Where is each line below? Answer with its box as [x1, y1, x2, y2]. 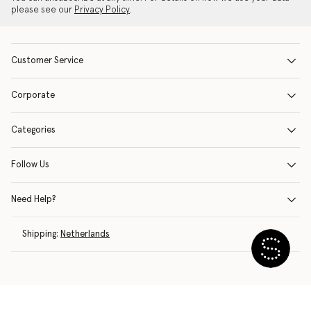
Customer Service [11, 56, 83, 65]
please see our [11, 6, 74, 15]
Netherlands [60, 230, 110, 239]
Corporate [11, 91, 55, 100]
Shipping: [22, 230, 58, 239]
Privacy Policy [74, 6, 130, 15]
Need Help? [11, 195, 56, 204]
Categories [11, 126, 56, 135]
